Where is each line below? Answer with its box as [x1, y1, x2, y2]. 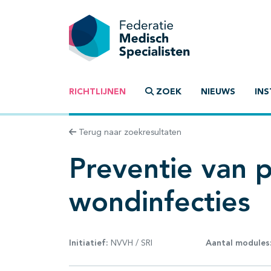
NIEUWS [201, 88, 235, 97]
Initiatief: [69, 238, 108, 247]
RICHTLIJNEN [69, 88, 126, 97]
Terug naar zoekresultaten [76, 128, 181, 137]
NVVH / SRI [108, 238, 152, 247]
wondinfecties [69, 190, 250, 218]
